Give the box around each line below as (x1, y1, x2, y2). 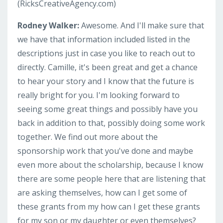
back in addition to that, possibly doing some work (17, 117, 205, 128)
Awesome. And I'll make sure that (81, 19, 204, 31)
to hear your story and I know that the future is (17, 75, 194, 87)
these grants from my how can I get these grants (17, 201, 200, 212)
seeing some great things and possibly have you (17, 103, 198, 114)
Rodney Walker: (17, 19, 81, 31)
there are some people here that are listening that (17, 173, 206, 184)
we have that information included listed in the (17, 33, 190, 45)
